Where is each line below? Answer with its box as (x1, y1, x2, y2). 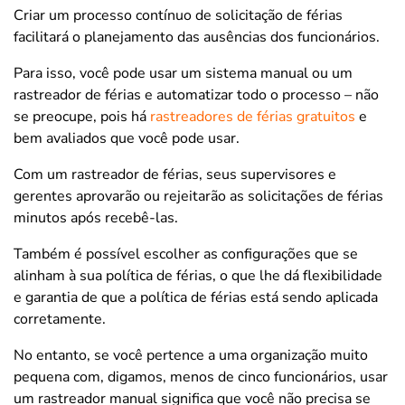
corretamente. (14, 308, 106, 329)
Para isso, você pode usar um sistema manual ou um (14, 62, 353, 83)
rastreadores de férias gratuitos (146, 106, 355, 127)
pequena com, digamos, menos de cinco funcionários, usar (14, 366, 388, 387)
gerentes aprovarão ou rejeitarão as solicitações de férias (14, 185, 383, 206)
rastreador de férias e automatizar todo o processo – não (14, 84, 379, 105)
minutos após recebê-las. (14, 207, 178, 228)
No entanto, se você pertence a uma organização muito (14, 344, 368, 365)
